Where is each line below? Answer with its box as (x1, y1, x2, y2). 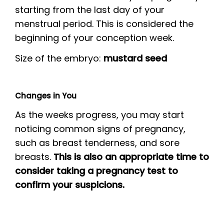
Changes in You (15, 90, 76, 101)
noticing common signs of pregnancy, (15, 122, 185, 135)
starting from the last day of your (15, 3, 164, 16)
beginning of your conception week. (15, 31, 174, 44)
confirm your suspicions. (15, 178, 124, 191)
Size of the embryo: (15, 51, 103, 64)
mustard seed (103, 51, 167, 64)
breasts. (15, 150, 53, 163)
